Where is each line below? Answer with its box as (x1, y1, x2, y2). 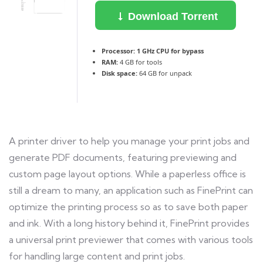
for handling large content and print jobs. (9, 250, 185, 262)
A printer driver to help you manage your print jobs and (9, 135, 249, 147)
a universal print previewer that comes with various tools (9, 234, 253, 245)
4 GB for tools (118, 58, 162, 66)
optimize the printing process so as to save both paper (9, 201, 248, 213)
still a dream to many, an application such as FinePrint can (9, 184, 253, 196)
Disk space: (102, 69, 137, 77)
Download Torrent (125, 11, 218, 22)
